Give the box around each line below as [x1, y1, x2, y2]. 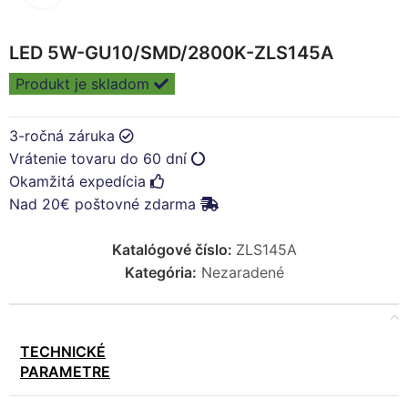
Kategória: [124, 263, 197, 281]
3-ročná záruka [9, 127, 119, 145]
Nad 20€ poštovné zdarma [9, 195, 200, 213]
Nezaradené [200, 263, 284, 281]
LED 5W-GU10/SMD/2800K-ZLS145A [9, 42, 333, 64]
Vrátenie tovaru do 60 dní [9, 149, 191, 168]
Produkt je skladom [15, 75, 154, 93]
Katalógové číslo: [111, 240, 236, 259]
